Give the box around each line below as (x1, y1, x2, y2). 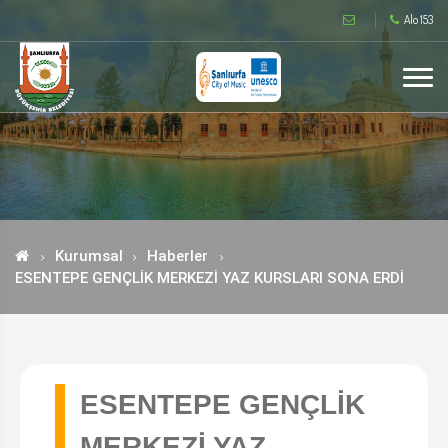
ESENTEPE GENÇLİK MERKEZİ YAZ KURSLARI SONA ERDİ (15, 269, 404, 287)
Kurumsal (55, 247, 123, 265)
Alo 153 (404, 12, 433, 27)
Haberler (147, 247, 208, 265)
